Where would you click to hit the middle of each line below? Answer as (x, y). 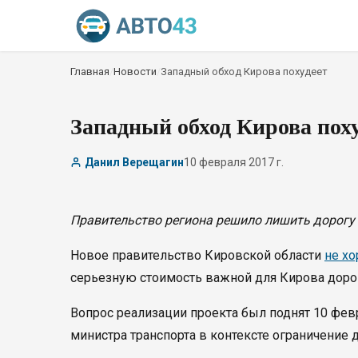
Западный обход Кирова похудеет (244, 72)
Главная (90, 72)
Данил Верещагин (134, 162)
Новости (135, 72)
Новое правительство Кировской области (197, 255)
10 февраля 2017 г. (234, 162)
